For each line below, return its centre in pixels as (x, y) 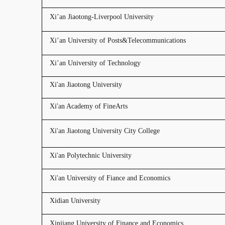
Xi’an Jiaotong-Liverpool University (102, 17)
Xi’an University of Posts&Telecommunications (118, 40)
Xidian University (75, 201)
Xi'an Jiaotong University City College (105, 131)
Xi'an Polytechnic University (91, 155)
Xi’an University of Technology (95, 63)
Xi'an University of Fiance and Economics (110, 178)
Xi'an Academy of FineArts (89, 106)
